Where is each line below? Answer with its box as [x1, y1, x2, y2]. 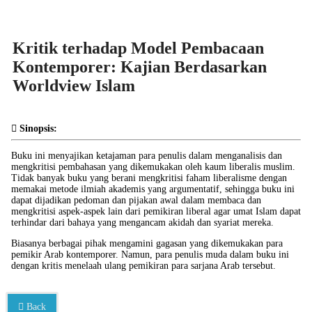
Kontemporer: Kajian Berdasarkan [13, 58, 267, 76]
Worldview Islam [13, 77, 135, 95]
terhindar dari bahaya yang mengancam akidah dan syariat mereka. [11, 217, 274, 228]
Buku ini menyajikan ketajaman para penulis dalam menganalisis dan [11, 150, 282, 161]
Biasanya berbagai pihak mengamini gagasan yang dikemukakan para [11, 238, 283, 249]
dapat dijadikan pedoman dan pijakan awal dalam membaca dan [11, 195, 261, 205]
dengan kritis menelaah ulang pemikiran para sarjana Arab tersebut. [11, 260, 279, 271]
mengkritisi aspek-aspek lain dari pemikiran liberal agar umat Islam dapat [11, 206, 301, 217]
